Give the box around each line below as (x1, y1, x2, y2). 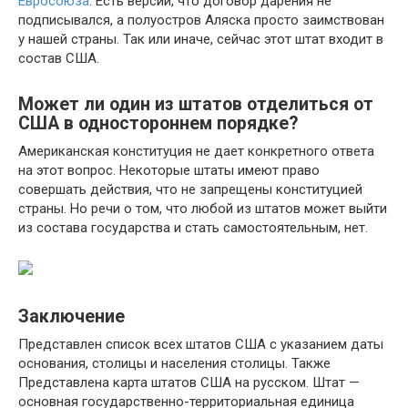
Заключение (18, 305, 125, 327)
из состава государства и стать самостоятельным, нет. (18, 219, 368, 236)
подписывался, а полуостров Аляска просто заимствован (18, 11, 384, 28)
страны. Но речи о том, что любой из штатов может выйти (18, 199, 387, 217)
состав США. (18, 49, 99, 66)
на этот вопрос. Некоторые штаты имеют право (18, 161, 320, 178)
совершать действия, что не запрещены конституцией (18, 180, 362, 198)
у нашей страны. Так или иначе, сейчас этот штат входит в (18, 30, 383, 47)
